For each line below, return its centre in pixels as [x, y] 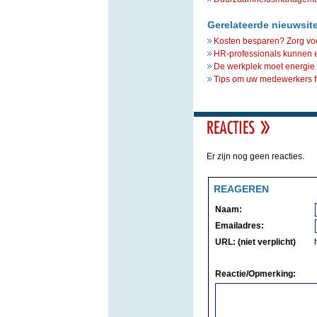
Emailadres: [239, 226]
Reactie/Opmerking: [255, 274]
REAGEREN [241, 189]
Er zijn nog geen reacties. [255, 156]
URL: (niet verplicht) [255, 242]
